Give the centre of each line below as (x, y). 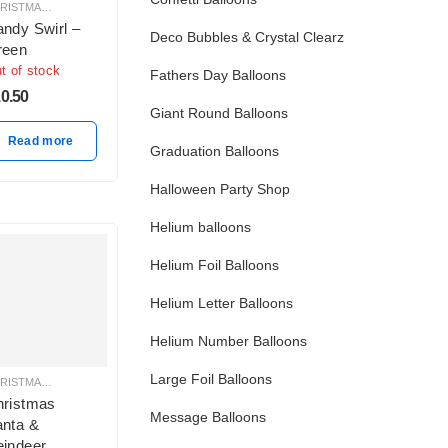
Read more (40, 141)
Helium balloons (200, 227)
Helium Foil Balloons (214, 265)
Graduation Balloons (214, 151)
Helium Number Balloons (228, 341)
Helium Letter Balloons (221, 303)
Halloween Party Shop (220, 189)
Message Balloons (208, 417)
